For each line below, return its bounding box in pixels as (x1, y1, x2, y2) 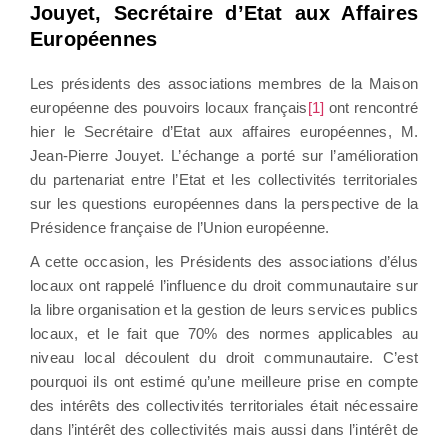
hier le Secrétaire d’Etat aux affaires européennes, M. (30, 122, 418, 140)
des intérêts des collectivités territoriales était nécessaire (30, 396, 418, 414)
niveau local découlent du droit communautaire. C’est (30, 348, 418, 366)
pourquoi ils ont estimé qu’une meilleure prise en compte (30, 372, 418, 390)
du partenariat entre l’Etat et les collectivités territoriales (30, 170, 418, 188)
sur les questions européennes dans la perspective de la (30, 194, 418, 212)
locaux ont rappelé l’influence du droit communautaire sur (30, 276, 418, 294)
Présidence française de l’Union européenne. (30, 218, 330, 236)
